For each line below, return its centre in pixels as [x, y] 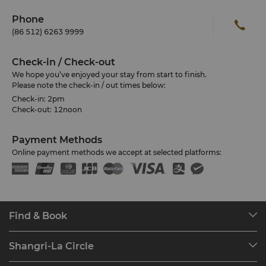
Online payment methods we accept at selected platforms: [117, 152]
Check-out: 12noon [47, 110]
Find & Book [38, 216]
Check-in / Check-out [64, 62]
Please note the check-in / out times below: [89, 85]
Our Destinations [39, 236]
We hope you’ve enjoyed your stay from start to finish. [109, 75]
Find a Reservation [42, 251]
